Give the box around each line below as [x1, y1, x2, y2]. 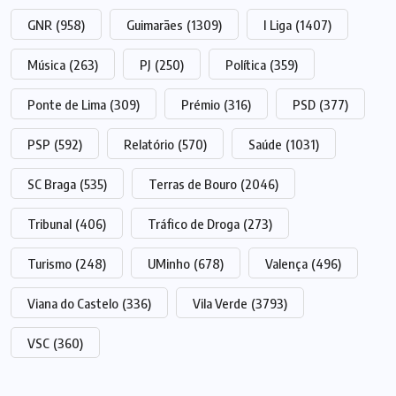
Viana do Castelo [27, 295, 118, 311]
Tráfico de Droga [148, 216, 240, 232]
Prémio [181, 96, 220, 112]
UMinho [148, 255, 190, 271]
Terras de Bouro [148, 176, 237, 192]
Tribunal [27, 216, 72, 232]
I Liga [263, 17, 292, 33]
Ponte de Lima [27, 96, 106, 112]
